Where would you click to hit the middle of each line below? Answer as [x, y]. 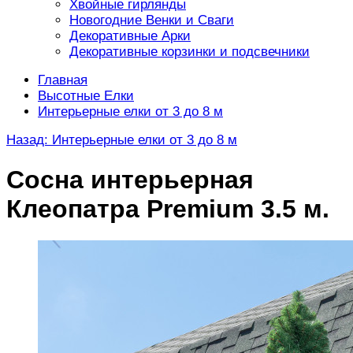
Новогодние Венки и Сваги [152, 20]
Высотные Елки [86, 96]
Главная [63, 80]
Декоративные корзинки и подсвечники [190, 52]
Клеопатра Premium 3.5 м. [168, 208]
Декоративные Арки [130, 36]
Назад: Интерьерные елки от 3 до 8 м [122, 140]
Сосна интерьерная [130, 179]
